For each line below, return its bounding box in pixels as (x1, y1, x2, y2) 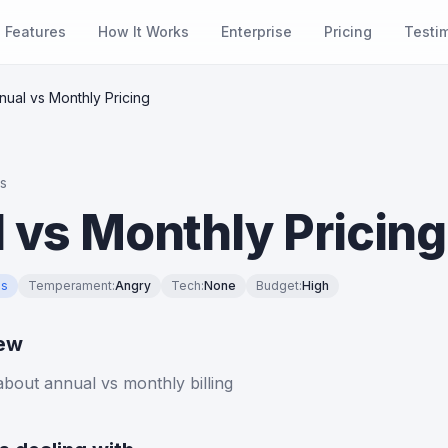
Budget (256, 277, 299, 293)
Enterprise (220, 23, 292, 40)
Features (4, 23, 66, 40)
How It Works (97, 23, 189, 40)
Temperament (28, 277, 112, 293)
